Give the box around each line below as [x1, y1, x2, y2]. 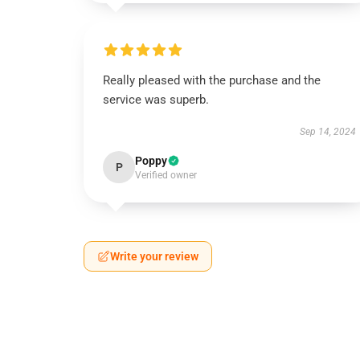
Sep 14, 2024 [299, 126, 356, 137]
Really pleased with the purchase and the [103, 73, 321, 88]
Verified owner [135, 170, 197, 181]
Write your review [110, 250, 198, 263]
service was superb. [103, 92, 209, 107]
